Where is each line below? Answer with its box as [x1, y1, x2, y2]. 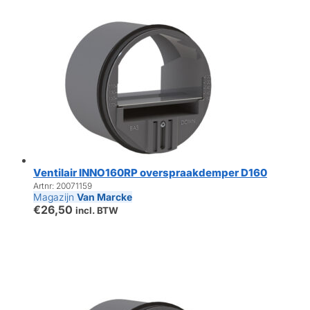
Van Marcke [77, 191, 132, 203]
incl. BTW [75, 205, 118, 217]
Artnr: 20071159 [33, 181, 92, 192]
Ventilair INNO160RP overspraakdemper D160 [33, 166, 267, 180]
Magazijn [33, 191, 77, 203]
